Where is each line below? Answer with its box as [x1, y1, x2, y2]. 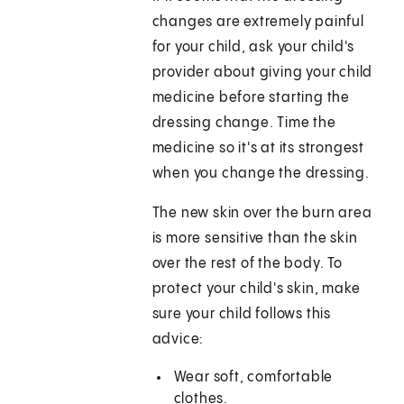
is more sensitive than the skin [151, 231, 358, 247]
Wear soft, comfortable [173, 370, 334, 386]
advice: [151, 332, 205, 348]
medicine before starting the [151, 90, 351, 106]
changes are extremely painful [151, 14, 364, 31]
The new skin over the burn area [151, 206, 372, 222]
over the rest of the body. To [151, 256, 343, 272]
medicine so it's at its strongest [151, 141, 365, 157]
